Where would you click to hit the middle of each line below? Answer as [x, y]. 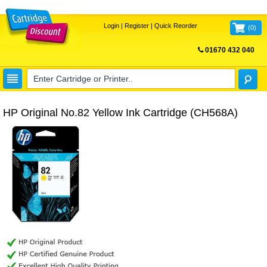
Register [136, 26]
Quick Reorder [176, 26]
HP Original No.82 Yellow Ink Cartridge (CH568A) [120, 113]
